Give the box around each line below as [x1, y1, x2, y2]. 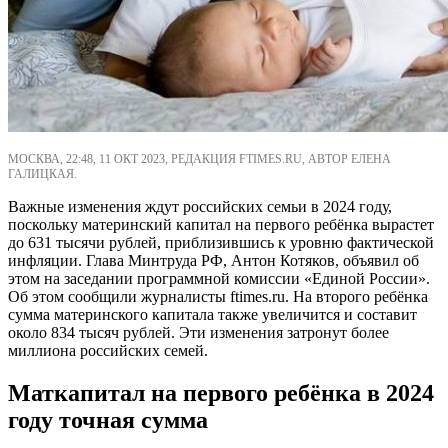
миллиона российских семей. [8, 341, 208, 359]
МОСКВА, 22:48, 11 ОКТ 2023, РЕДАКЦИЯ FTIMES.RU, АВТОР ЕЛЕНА [8, 151, 391, 166]
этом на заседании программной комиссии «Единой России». [8, 269, 430, 287]
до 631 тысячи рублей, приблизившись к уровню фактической [8, 233, 434, 251]
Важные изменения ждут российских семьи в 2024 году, [8, 197, 392, 215]
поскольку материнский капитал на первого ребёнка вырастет [8, 215, 434, 233]
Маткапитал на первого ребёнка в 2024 [8, 379, 434, 406]
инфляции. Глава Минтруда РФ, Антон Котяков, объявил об [8, 251, 419, 269]
